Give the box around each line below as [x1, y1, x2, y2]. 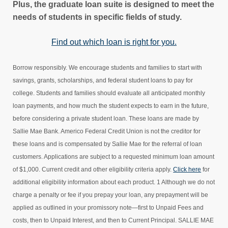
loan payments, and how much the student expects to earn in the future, [13, 102, 209, 109]
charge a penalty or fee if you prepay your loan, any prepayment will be [13, 191, 209, 198]
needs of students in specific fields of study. [13, 13, 182, 22]
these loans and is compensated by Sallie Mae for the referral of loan [13, 140, 203, 148]
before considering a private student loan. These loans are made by [13, 115, 199, 122]
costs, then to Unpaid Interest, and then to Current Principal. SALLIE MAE [13, 216, 214, 224]
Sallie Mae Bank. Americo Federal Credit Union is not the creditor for [13, 127, 201, 135]
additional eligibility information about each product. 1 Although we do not [13, 178, 215, 186]
